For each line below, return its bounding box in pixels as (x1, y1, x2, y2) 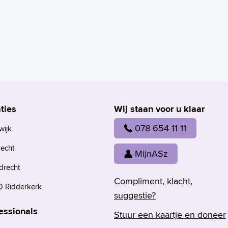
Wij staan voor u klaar (114, 102, 205, 116)
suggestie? (114, 188, 156, 202)
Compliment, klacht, (114, 174, 192, 187)
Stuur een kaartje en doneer (114, 208, 226, 221)
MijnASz (135, 147, 167, 160)
